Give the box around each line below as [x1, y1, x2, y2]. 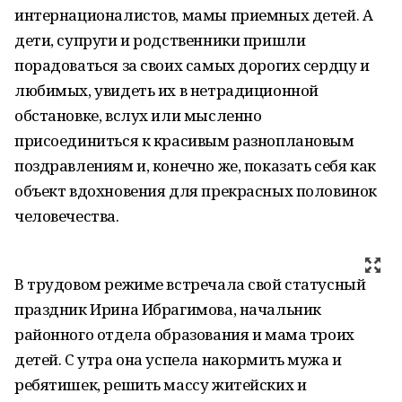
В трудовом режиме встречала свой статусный [14, 274, 366, 294]
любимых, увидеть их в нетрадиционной [14, 80, 319, 100]
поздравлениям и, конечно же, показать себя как [14, 155, 376, 176]
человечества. [14, 205, 119, 226]
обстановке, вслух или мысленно [14, 105, 262, 126]
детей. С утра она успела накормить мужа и [14, 349, 342, 370]
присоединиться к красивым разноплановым [14, 130, 354, 151]
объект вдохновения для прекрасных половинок [14, 180, 377, 201]
